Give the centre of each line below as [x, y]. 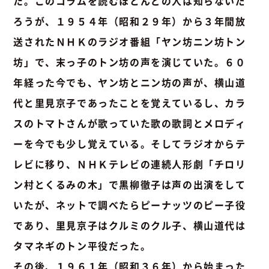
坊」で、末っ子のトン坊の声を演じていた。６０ [130, 62]
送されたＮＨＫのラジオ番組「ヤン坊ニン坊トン [130, 41]
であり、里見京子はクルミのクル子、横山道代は [130, 225]
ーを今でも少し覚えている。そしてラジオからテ [130, 143]
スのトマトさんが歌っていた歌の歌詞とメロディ [130, 123]
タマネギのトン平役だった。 [82, 245]
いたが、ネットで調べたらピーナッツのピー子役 [130, 204]
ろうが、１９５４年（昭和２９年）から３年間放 [130, 21]
